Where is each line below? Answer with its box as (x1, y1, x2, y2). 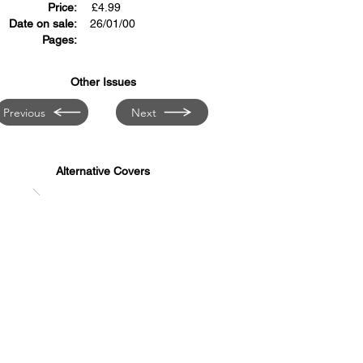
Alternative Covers (56, 164, 150, 177)
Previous (2, 105, 45, 120)
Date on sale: (9, 17, 77, 30)
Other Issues (70, 75, 136, 88)
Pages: (42, 33, 77, 46)
